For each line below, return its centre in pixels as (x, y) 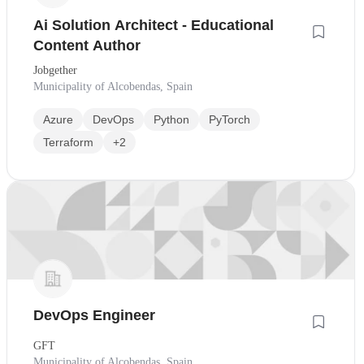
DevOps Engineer (94, 315)
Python (171, 120)
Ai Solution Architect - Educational (154, 26)
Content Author (87, 46)
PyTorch (230, 120)
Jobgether (55, 71)
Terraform (68, 143)
